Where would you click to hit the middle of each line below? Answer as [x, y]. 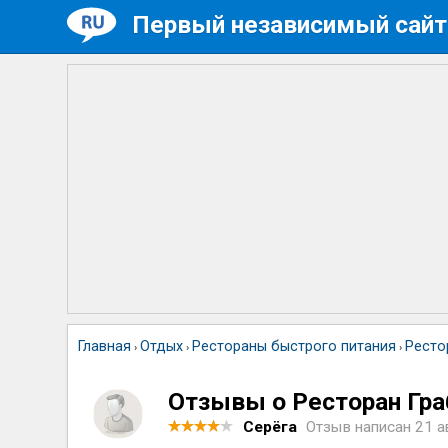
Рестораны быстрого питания [294, 346]
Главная [105, 346]
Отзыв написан [361, 427]
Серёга [270, 427]
